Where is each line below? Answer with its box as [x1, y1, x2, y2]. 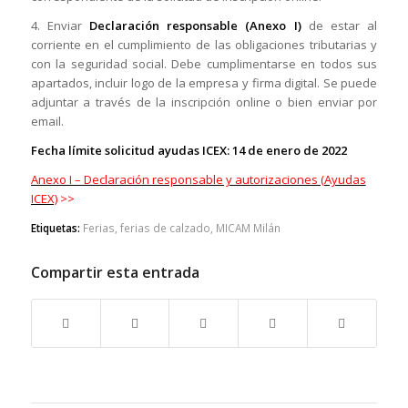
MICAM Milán [215, 220, 280, 236]
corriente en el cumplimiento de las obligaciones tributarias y [30, 36, 378, 53]
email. [30, 112, 64, 129]
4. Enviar [30, 16, 90, 34]
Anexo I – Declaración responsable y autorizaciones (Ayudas [30, 170, 366, 188]
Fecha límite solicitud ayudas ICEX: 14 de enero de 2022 [30, 141, 347, 158]
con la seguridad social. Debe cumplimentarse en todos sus [30, 55, 378, 72]
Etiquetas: [30, 220, 80, 236]
